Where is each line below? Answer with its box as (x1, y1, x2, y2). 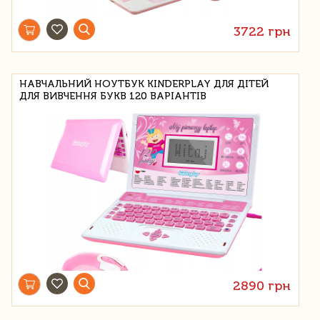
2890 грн (233, 277, 291, 294)
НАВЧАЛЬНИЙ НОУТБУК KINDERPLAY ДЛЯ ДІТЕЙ (19, 77, 269, 90)
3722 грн (234, 23, 291, 39)
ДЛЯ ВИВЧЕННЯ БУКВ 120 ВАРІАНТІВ (19, 89, 206, 102)
